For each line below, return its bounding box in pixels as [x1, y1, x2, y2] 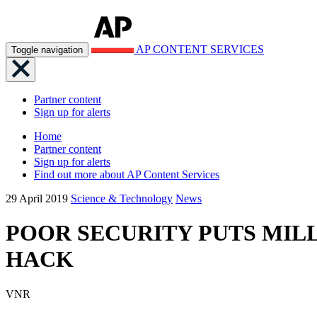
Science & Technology [71, 192, 173, 204]
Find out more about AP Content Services [34, 168, 219, 180]
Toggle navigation [11, 45, 83, 55]
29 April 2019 [6, 192, 68, 204]
